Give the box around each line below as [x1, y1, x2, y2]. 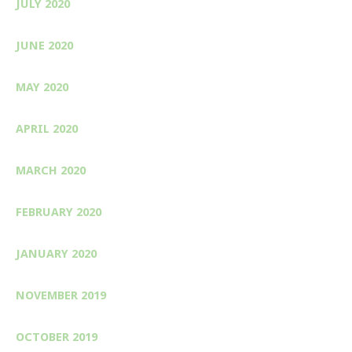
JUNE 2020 [16, 38, 73, 53]
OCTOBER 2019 [16, 329, 97, 344]
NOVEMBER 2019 [16, 288, 106, 302]
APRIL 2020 [16, 121, 78, 136]
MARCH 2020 [16, 163, 86, 178]
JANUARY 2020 [16, 246, 97, 261]
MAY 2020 [16, 79, 68, 94]
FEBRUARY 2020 [16, 204, 101, 219]
